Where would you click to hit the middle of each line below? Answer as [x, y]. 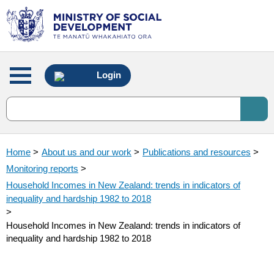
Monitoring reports [42, 168]
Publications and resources [197, 152]
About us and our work [87, 152]
